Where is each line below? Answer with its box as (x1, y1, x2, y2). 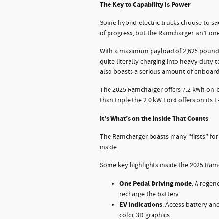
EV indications (119, 200, 162, 210)
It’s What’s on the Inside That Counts (100, 114, 208, 124)
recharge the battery (119, 190, 179, 199)
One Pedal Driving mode (119, 179, 192, 189)
